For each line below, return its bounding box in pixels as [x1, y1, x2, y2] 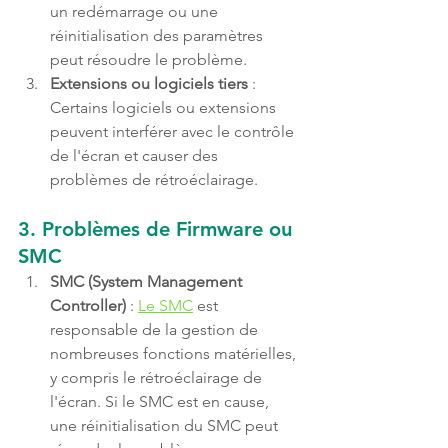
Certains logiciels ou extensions [50, 98, 280, 118]
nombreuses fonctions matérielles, [50, 344, 300, 364]
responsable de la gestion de [50, 320, 262, 340]
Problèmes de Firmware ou [42, 217, 298, 242]
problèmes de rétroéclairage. [50, 170, 258, 190]
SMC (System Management [50, 272, 246, 292]
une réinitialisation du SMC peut [50, 416, 282, 436]
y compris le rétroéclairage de [50, 368, 266, 388]
